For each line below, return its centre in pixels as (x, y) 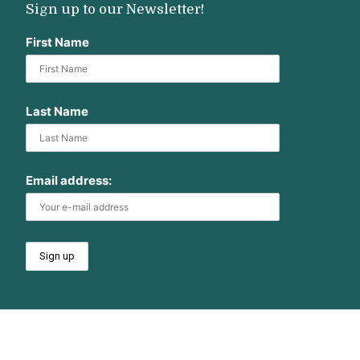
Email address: (69, 180)
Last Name (57, 111)
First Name (57, 42)
